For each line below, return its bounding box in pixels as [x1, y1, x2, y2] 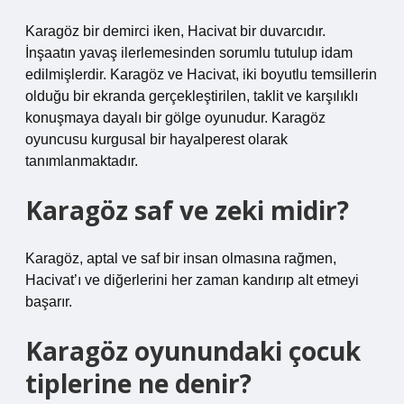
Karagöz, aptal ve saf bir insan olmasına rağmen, [25, 251, 336, 266]
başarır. [25, 294, 72, 309]
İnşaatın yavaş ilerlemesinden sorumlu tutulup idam [25, 45, 353, 60]
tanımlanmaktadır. [25, 153, 138, 169]
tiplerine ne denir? [25, 366, 252, 400]
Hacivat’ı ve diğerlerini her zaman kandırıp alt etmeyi [25, 272, 359, 288]
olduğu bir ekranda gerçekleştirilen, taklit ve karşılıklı [25, 88, 358, 104]
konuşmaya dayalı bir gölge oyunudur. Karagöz [25, 110, 326, 125]
